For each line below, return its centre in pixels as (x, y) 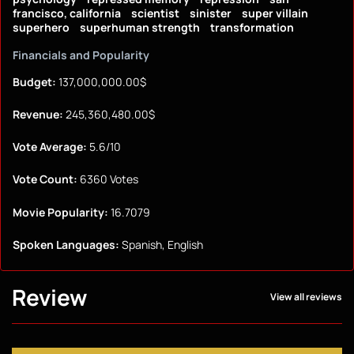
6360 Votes (108, 179)
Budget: (34, 82)
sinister (211, 13)
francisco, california (67, 13)
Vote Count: (45, 179)
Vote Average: (50, 147)
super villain (275, 13)
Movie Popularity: (60, 212)
